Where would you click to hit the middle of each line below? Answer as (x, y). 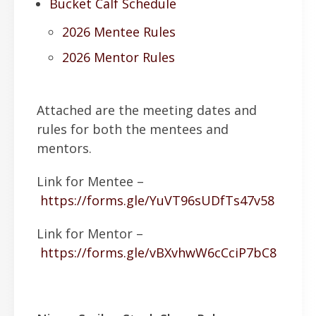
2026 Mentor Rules (119, 57)
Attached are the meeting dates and (147, 110)
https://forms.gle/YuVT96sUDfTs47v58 (157, 200)
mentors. (64, 148)
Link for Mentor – (90, 233)
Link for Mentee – (90, 181)
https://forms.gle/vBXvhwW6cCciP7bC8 (158, 252)
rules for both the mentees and (133, 129)
